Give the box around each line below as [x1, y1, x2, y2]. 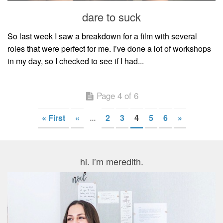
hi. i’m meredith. [80, 155, 143, 168]
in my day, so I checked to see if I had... [7, 55, 144, 67]
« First [42, 112, 65, 124]
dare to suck [82, 9, 141, 25]
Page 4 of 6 [96, 89, 138, 102]
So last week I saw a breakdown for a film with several [7, 30, 197, 42]
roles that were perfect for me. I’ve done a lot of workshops [7, 43, 211, 55]
